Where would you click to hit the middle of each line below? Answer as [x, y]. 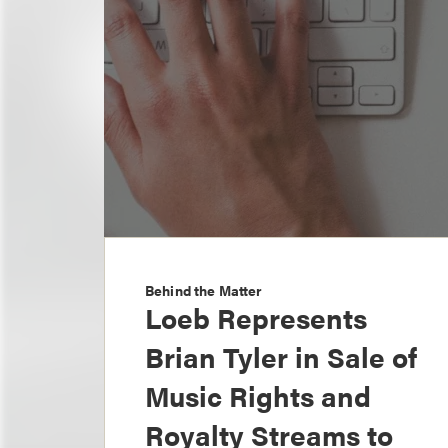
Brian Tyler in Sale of [281, 356]
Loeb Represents [256, 317]
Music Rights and [258, 395]
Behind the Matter [204, 290]
